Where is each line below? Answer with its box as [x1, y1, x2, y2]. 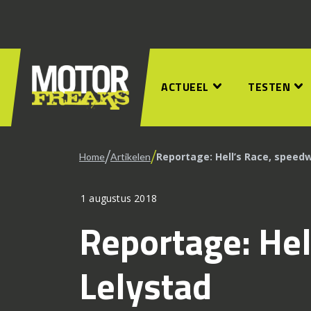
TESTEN [248, 78, 290, 95]
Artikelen [110, 151, 151, 162]
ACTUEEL [161, 78, 209, 95]
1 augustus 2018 [81, 192, 157, 205]
